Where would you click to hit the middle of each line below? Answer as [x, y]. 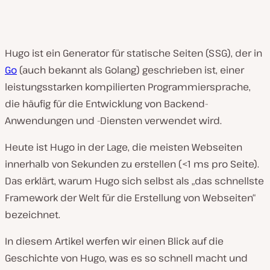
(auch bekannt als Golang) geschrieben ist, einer [130, 70]
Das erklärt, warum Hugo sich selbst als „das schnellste [134, 181]
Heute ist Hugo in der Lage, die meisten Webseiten [124, 147]
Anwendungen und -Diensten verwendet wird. [113, 121]
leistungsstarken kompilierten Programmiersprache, [128, 87]
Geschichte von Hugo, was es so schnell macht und [126, 258]
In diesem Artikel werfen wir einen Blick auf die [114, 241]
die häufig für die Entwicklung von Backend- [107, 104]
